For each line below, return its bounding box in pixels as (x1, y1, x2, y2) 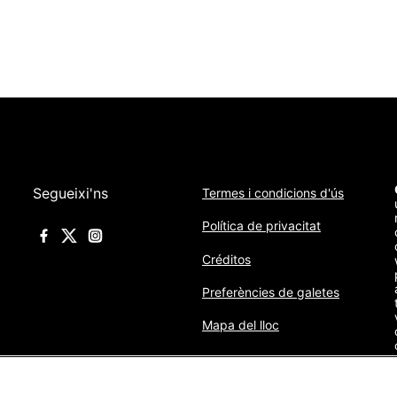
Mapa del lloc (201, 316, 279, 332)
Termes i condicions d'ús (201, 185, 344, 201)
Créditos (201, 251, 251, 267)
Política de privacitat (201, 218, 321, 234)
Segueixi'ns (32, 184, 108, 202)
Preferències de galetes (201, 284, 339, 300)
